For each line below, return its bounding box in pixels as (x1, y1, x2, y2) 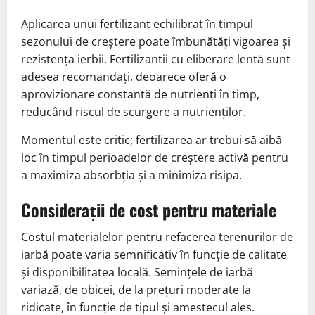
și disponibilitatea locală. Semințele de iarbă (21, 264, 253, 281)
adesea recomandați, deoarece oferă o (21, 69, 226, 85)
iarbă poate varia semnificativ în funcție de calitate (21, 247, 287, 263)
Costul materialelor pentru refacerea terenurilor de (21, 229, 293, 245)
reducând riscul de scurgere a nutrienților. (21, 104, 246, 120)
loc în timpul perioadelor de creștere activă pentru (21, 150, 288, 166)
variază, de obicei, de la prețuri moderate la (21, 282, 251, 298)
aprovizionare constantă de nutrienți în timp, (21, 86, 259, 103)
